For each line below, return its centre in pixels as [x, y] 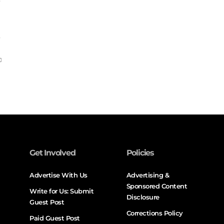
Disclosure [143, 197]
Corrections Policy [154, 213]
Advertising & [148, 175]
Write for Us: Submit [62, 191]
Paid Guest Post [55, 218]
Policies [140, 152]
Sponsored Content [157, 186]
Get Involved [52, 152]
